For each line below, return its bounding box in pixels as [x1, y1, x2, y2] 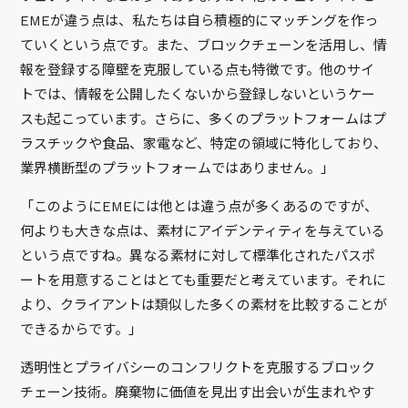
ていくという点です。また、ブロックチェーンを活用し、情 [20, 36, 388, 54]
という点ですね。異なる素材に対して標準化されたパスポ [20, 247, 376, 264]
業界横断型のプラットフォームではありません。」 [20, 159, 335, 177]
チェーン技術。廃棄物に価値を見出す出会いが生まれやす [20, 383, 375, 401]
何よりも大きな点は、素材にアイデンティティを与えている [20, 222, 386, 240]
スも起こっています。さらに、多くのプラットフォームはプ [20, 110, 387, 127]
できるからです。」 [20, 321, 143, 338]
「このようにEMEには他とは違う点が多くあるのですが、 [20, 198, 379, 215]
